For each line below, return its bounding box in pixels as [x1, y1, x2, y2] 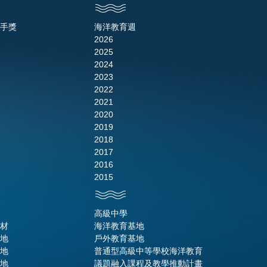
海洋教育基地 [94, 221, 144, 231]
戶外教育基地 [94, 234, 144, 244]
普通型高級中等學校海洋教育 [94, 246, 203, 256]
